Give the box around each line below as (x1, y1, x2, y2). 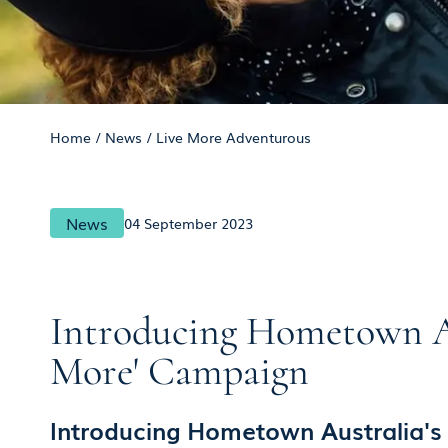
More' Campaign (49, 347, 309, 396)
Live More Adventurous (155, 127, 311, 147)
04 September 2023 (123, 213, 253, 233)
